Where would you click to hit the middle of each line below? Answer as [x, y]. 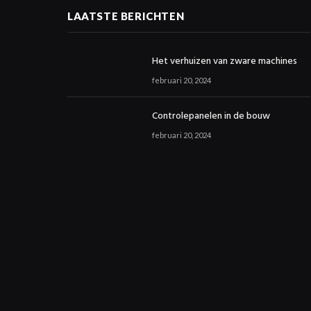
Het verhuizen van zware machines [225, 61]
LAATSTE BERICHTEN [126, 16]
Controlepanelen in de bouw [211, 116]
